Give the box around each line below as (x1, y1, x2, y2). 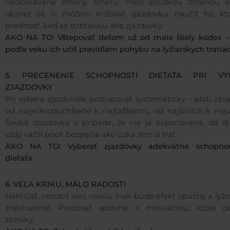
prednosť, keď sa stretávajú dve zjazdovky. (5, 21, 163, 31)
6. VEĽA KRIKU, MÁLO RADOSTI (5, 180, 126, 189)
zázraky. (5, 215, 38, 225)
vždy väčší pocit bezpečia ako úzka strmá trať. (5, 130, 179, 140)
